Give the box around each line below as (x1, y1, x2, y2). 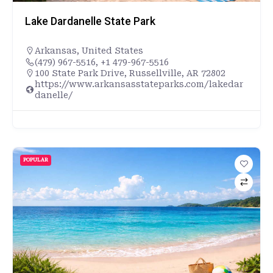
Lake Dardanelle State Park (25, 15, 155, 27)
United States (82, 45, 143, 55)
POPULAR (23, 157, 48, 163)
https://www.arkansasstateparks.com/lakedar (35, 79, 243, 89)
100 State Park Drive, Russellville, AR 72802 (35, 68, 225, 78)
